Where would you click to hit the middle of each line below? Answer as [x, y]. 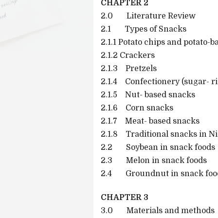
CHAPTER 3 [125, 197]
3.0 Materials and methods [158, 210]
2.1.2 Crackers [128, 55]
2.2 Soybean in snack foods [158, 147]
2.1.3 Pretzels [129, 68]
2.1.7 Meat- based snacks [150, 121]
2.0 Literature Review [148, 16]
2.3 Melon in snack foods [154, 160]
